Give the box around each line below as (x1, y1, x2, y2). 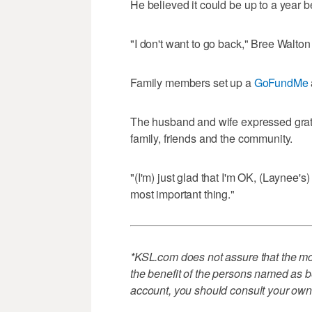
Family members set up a (130, 75, 254, 91)
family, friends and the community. (130, 130, 293, 147)
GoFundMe (253, 75, 309, 91)
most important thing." (130, 186, 235, 203)
